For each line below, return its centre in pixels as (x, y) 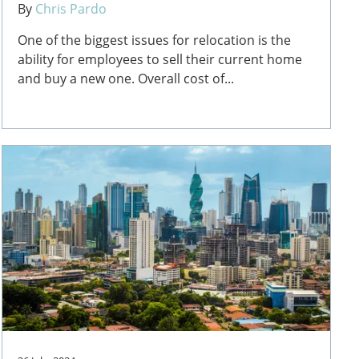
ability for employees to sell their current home (160, 59)
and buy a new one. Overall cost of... (126, 78)
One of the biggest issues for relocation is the (155, 40)
